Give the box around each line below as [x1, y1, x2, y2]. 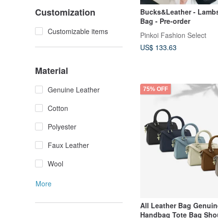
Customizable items [48, 26, 108, 36]
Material [35, 64, 68, 77]
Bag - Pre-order [140, 16, 190, 26]
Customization [35, 6, 95, 18]
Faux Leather [48, 140, 89, 150]
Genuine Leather [48, 85, 100, 94]
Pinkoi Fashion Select [140, 30, 206, 40]
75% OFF [143, 85, 168, 92]
